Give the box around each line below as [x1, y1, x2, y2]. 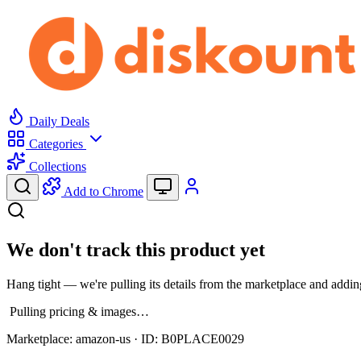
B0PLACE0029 [161, 331, 244, 346]
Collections [26, 160, 86, 173]
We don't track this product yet [6, 239, 265, 260]
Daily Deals [26, 114, 89, 128]
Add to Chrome [64, 185, 143, 198]
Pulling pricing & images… [10, 304, 149, 318]
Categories [26, 137, 86, 151]
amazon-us [76, 331, 131, 346]
